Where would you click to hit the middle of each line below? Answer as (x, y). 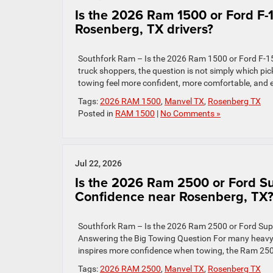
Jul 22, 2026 (98, 163)
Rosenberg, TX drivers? (144, 29)
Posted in (97, 113)
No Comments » (190, 113)
